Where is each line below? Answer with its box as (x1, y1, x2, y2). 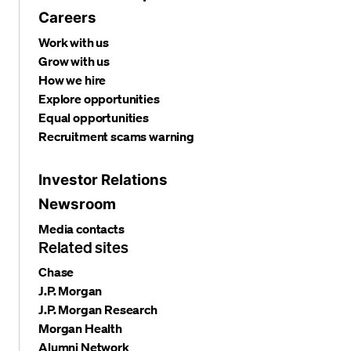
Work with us (38, 34, 110, 50)
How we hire (38, 71, 107, 88)
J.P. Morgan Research (38, 301, 157, 317)
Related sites (38, 237, 128, 256)
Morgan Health (38, 320, 122, 336)
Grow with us (38, 52, 110, 69)
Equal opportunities (38, 109, 149, 125)
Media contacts (38, 220, 125, 237)
